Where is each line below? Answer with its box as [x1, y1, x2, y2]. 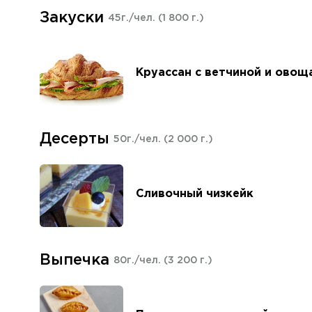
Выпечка [40, 253, 109, 267]
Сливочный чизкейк [136, 188, 253, 199]
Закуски [40, 11, 104, 25]
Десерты [40, 132, 109, 146]
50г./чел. [114, 135, 164, 143]
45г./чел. [108, 14, 158, 22]
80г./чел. [114, 256, 164, 265]
